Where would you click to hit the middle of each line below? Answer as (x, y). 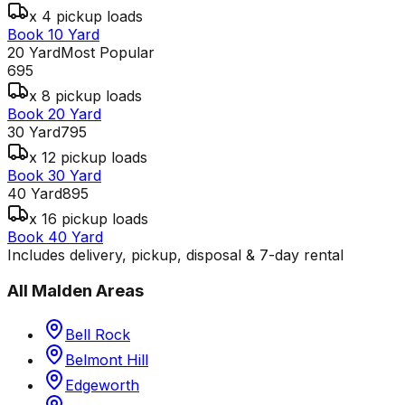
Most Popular (108, 52)
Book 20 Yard (54, 113)
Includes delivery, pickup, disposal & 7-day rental (175, 254)
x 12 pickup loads (88, 157)
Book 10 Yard (53, 34)
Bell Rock (98, 335)
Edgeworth (102, 386)
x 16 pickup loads (89, 218)
